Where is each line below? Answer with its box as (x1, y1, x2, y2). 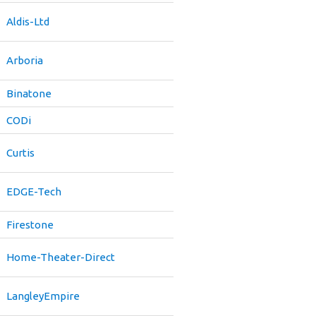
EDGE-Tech (6, 186, 61, 197)
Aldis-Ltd (6, 16, 49, 28)
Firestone (6, 219, 54, 231)
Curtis (6, 147, 35, 159)
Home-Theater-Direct (6, 251, 115, 263)
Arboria (6, 54, 43, 66)
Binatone (6, 87, 51, 99)
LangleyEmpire (6, 290, 80, 302)
